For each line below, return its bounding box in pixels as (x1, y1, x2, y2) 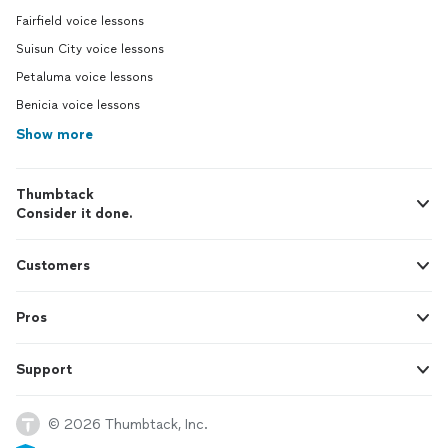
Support (16, 361, 72, 378)
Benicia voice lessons (16, 98, 140, 112)
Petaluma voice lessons (16, 70, 153, 84)
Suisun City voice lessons (16, 42, 164, 56)
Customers (16, 257, 90, 274)
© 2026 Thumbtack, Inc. (48, 415, 208, 433)
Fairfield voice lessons (16, 14, 144, 28)
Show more (16, 126, 93, 143)
